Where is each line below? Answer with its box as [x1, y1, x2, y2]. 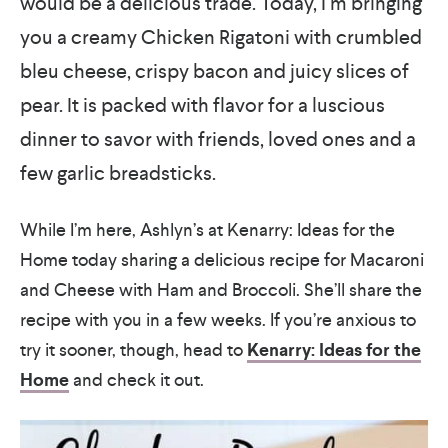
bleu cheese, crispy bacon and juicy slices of [20, 58, 409, 84]
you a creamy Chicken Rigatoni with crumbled [20, 24, 422, 50]
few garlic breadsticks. [20, 160, 216, 186]
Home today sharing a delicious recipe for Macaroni [20, 248, 424, 271]
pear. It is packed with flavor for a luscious [20, 92, 385, 118]
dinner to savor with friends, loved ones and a [20, 126, 416, 152]
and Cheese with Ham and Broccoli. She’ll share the [20, 278, 422, 301]
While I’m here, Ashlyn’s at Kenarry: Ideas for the [20, 218, 395, 241]
